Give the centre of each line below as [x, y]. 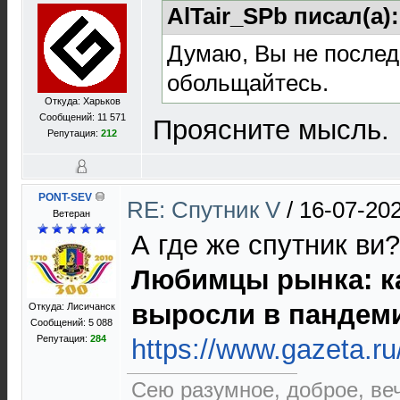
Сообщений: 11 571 [82, 117]
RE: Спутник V [207, 210]
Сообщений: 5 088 [71, 322]
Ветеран [71, 213]
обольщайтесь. [248, 83]
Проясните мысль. [271, 129]
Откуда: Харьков [82, 101]
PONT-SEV [65, 197]
